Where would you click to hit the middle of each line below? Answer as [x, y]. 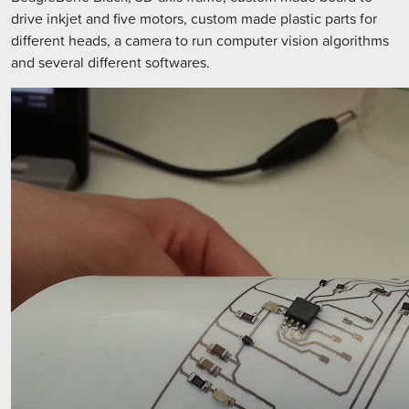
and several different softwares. [110, 63]
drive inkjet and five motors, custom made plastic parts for [194, 19]
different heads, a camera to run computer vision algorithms [200, 41]
